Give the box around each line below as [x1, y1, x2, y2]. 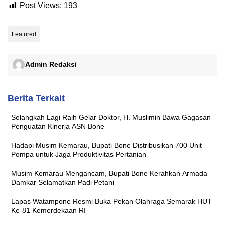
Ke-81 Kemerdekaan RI [11, 206, 86, 214]
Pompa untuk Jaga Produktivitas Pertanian [11, 150, 146, 158]
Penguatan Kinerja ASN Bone [11, 122, 104, 130]
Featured [12, 30, 36, 38]
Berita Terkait [8, 93, 65, 103]
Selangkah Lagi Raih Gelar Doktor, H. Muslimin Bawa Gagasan [11, 113, 211, 121]
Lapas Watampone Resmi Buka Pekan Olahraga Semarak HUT [11, 197, 212, 205]
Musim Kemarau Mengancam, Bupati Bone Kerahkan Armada [11, 169, 207, 177]
